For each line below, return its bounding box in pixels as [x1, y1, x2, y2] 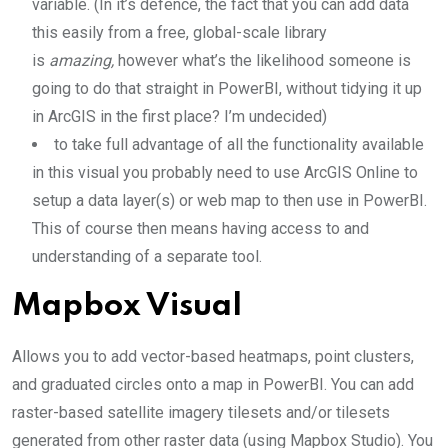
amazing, [49, 50, 114, 70]
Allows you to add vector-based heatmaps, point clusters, [12, 346, 414, 366]
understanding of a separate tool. [32, 246, 262, 266]
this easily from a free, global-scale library [32, 22, 327, 42]
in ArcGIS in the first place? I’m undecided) [32, 106, 327, 126]
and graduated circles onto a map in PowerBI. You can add [12, 374, 414, 394]
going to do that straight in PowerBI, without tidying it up [32, 78, 422, 98]
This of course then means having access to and [32, 218, 369, 238]
